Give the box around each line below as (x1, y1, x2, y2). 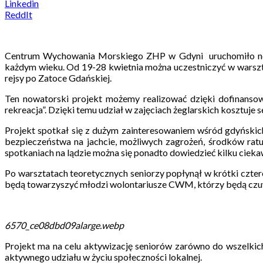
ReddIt (5, 8, 32, 20)
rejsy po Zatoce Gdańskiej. (5, 72, 112, 83)
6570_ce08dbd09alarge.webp (5, 219, 124, 231)
